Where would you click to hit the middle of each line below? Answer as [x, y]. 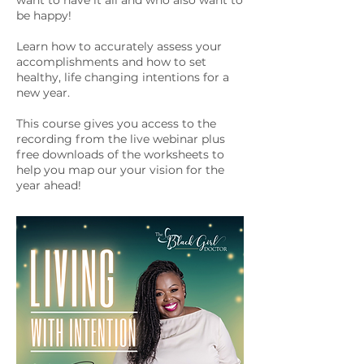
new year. [43, 93]
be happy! [44, 15]
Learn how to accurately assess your [119, 46]
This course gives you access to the [116, 123]
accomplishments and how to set [111, 62]
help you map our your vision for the [120, 170]
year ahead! [50, 185]
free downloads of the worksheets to [120, 154]
